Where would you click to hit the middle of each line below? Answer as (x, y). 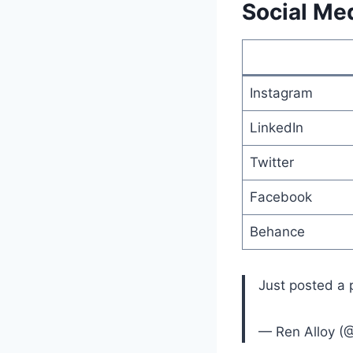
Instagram (281, 93)
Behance (277, 231)
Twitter (271, 162)
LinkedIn (276, 127)
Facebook (281, 197)
